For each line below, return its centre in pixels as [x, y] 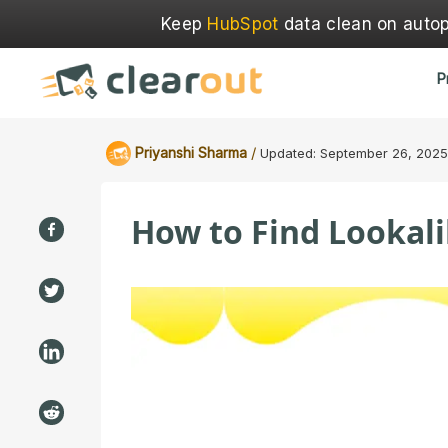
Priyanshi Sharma [191, 152]
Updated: [288, 153]
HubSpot [243, 23]
